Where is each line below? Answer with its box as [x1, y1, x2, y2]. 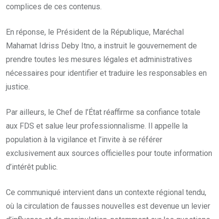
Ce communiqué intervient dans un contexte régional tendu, [6, 187, 206, 197]
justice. [6, 82, 30, 91]
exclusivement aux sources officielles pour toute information [6, 148, 212, 158]
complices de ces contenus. [6, 1, 102, 11]
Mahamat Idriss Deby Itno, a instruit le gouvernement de [6, 41, 197, 50]
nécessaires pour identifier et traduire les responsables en [6, 68, 207, 78]
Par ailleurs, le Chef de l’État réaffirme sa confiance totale [6, 107, 200, 117]
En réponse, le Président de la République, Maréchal [6, 27, 184, 37]
